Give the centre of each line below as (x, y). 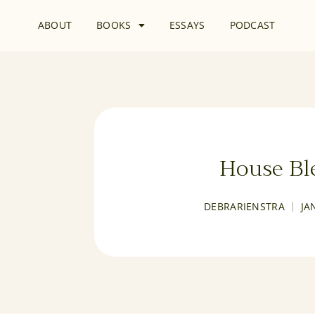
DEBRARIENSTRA (244, 206)
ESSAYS (187, 25)
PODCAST (252, 25)
